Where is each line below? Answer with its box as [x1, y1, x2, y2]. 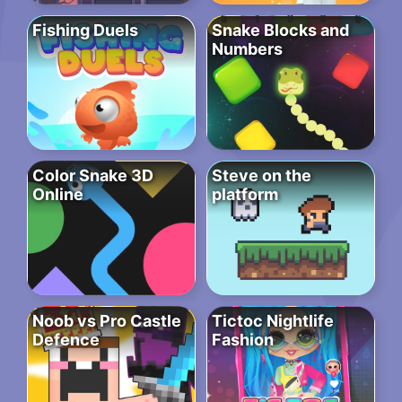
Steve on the [212, 166, 311, 186]
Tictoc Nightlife [212, 311, 334, 331]
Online [32, 185, 83, 205]
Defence [32, 330, 100, 350]
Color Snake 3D [32, 166, 153, 186]
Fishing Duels [32, 21, 138, 40]
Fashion [212, 330, 274, 350]
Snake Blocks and [212, 21, 349, 40]
